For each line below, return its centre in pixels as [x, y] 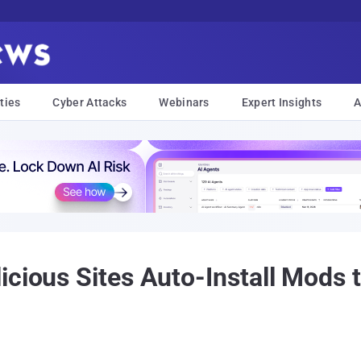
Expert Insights [282, 102]
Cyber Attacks [90, 102]
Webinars [184, 102]
